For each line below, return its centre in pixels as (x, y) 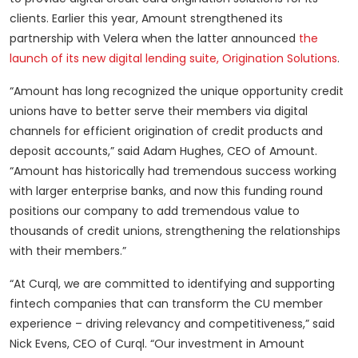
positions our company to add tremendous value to (155, 211)
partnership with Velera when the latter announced (154, 39)
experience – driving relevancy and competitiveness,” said (172, 324)
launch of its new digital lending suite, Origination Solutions (173, 59)
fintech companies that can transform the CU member (166, 304)
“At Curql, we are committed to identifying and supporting (172, 284)
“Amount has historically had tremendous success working (173, 171)
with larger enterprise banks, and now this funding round (166, 191)
